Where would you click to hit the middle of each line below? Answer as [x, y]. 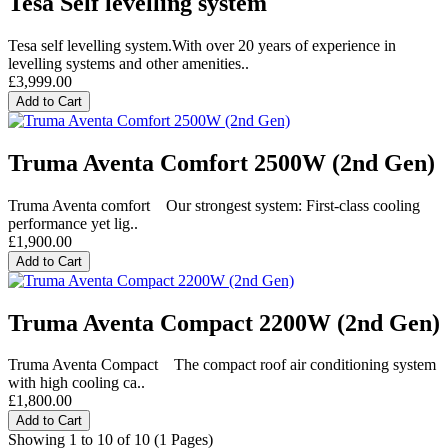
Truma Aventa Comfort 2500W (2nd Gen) [221, 162]
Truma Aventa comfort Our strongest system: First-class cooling [214, 205]
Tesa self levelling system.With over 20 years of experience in [202, 45]
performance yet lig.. [73, 223]
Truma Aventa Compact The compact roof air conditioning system [222, 365]
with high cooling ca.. [76, 383]
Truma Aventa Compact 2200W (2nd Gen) [224, 322]
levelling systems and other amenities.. [128, 63]
